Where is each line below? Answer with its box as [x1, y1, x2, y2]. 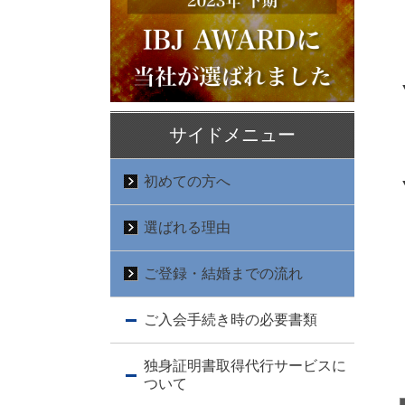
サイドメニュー [169, 125, 296, 146]
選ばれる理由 [144, 220, 231, 236]
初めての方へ [144, 174, 231, 190]
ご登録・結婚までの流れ [144, 266, 303, 282]
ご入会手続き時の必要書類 [144, 312, 317, 328]
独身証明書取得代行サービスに [144, 358, 346, 374]
